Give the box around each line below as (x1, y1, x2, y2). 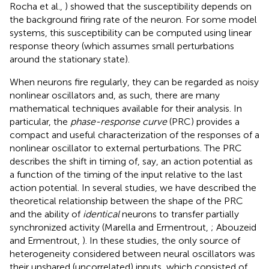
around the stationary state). (10, 53, 130, 65)
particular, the (10, 115, 70, 127)
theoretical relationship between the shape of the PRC (10, 195, 243, 207)
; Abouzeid (211, 221, 256, 233)
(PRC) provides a (167, 115, 240, 127)
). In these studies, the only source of (82, 234, 240, 246)
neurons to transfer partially (119, 208, 239, 220)
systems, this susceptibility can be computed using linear (10, 26, 252, 38)
